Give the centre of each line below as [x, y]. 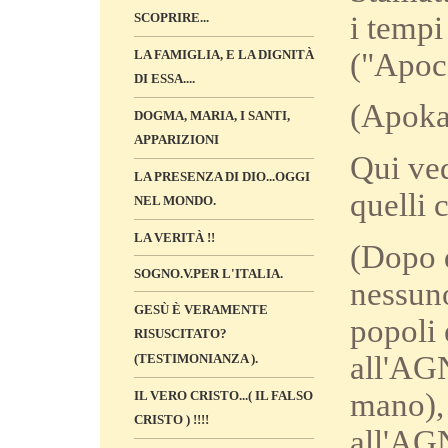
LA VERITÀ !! [174, 237]
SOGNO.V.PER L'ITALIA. [208, 273]
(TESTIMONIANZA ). [196, 359]
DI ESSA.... [164, 79]
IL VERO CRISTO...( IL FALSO [223, 395]
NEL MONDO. [175, 201]
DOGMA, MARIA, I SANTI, [212, 115]
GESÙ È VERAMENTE [201, 309]
